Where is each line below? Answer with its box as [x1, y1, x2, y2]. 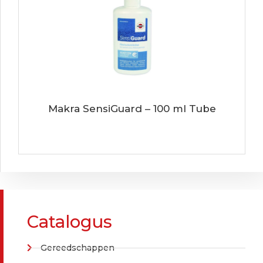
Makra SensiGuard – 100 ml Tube [48, 102, 216, 114]
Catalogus [27, 211, 112, 232]
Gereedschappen [40, 242, 114, 253]
